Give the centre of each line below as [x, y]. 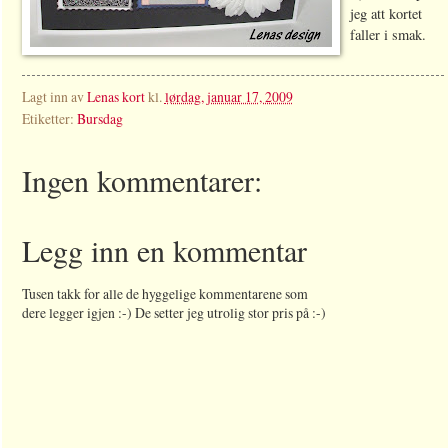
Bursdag [99, 118]
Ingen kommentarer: [141, 179]
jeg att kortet [385, 13]
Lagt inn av [54, 96]
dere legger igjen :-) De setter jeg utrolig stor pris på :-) [173, 312]
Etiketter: [49, 118]
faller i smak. [387, 34]
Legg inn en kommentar [164, 249]
